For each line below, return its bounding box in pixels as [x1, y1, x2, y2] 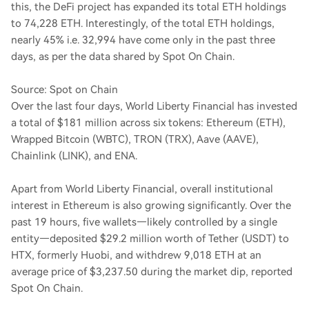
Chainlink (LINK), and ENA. [11, 150, 137, 162]
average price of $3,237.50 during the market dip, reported [11, 266, 292, 278]
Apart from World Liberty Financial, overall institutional [11, 183, 273, 195]
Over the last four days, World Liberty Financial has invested [11, 100, 297, 112]
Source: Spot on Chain [11, 83, 118, 96]
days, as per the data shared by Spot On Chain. [11, 50, 235, 63]
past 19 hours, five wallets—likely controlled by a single [11, 216, 277, 228]
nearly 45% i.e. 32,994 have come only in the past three [11, 34, 275, 46]
